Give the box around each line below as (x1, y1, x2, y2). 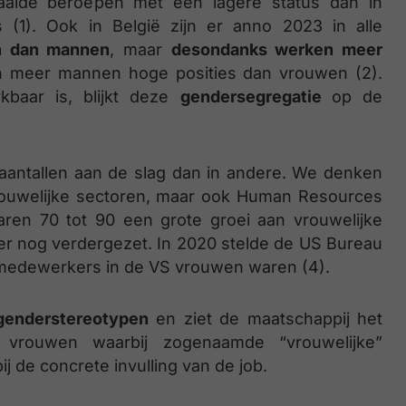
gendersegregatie (179, 87, 332, 106)
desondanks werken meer (170, 40, 383, 59)
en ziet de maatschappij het (148, 309, 383, 328)
